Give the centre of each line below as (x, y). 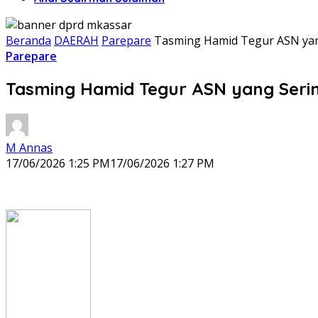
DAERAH (76, 40)
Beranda (28, 40)
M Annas (29, 147)
